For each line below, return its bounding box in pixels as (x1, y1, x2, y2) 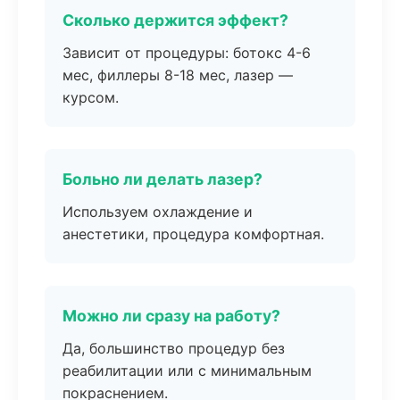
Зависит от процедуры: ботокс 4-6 (62, 44, 311, 62)
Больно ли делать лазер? (62, 170, 262, 188)
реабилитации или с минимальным (62, 362, 312, 379)
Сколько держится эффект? (62, 11, 288, 29)
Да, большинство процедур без (62, 339, 285, 357)
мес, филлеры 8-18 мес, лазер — (62, 66, 293, 84)
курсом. (62, 88, 119, 106)
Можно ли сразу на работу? (62, 306, 280, 325)
